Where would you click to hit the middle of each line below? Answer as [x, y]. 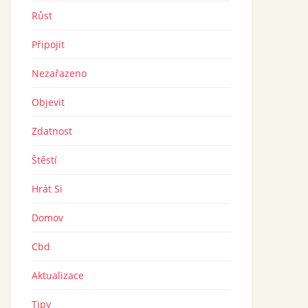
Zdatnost [52, 131]
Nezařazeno [59, 73]
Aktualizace [58, 275]
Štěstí [44, 160]
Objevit [48, 102]
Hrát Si [47, 189]
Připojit [48, 44]
